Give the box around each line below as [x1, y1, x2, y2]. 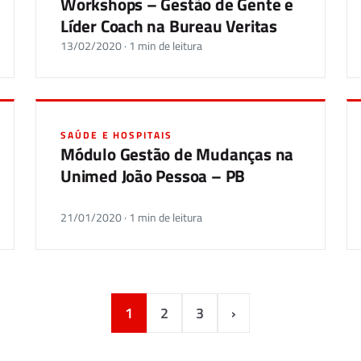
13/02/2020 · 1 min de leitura [60, 38, 202, 54]
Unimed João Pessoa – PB [60, 163, 246, 189]
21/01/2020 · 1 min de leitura [60, 210, 202, 226]
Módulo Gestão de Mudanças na [60, 141, 294, 167]
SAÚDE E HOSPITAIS [60, 127, 172, 143]
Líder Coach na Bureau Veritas [60, 13, 277, 39]
